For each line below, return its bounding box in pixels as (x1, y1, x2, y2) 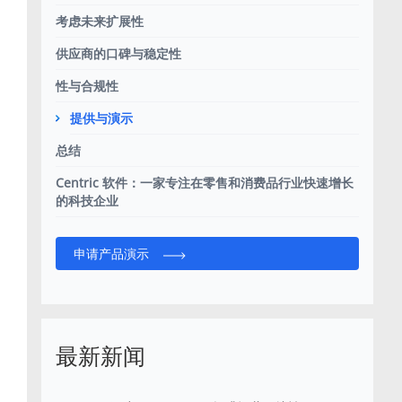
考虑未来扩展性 (56, 13, 144, 31)
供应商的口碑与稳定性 (56, 45, 181, 63)
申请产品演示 (74, 245, 149, 263)
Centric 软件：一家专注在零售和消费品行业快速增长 (56, 174, 354, 192)
